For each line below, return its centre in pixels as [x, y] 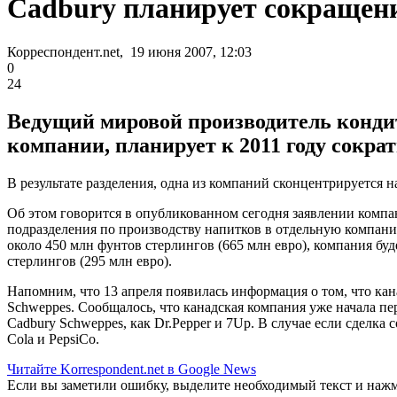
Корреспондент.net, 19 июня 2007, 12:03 [129, 51]
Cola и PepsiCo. [53, 339]
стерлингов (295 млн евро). [90, 261]
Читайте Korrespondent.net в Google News [132, 369]
